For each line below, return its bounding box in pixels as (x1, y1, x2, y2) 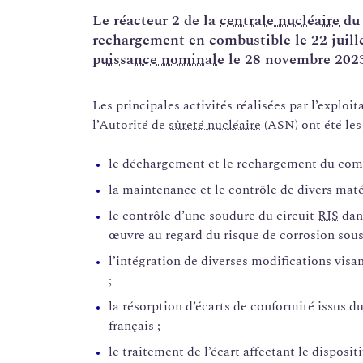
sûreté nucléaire (169, 115, 261, 135)
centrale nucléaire (220, 10, 340, 32)
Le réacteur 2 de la (92, 10, 220, 32)
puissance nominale (92, 49, 224, 71)
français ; (109, 316, 160, 336)
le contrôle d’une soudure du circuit (109, 206, 318, 226)
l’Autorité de (92, 115, 169, 135)
